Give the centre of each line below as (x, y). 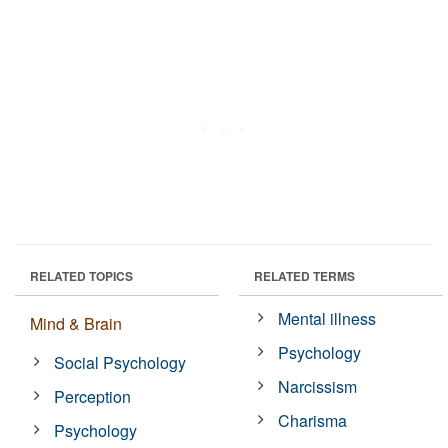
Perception (93, 396)
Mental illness (327, 318)
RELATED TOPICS (81, 275)
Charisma (313, 420)
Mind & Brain (76, 323)
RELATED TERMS (304, 275)
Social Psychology (120, 362)
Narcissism (318, 386)
